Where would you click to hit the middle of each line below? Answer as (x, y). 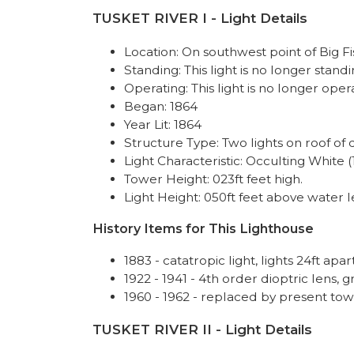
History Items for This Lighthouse (203, 228)
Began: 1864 (161, 106)
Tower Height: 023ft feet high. (213, 179)
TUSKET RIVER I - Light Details (200, 18)
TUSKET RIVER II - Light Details (202, 330)
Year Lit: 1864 (163, 124)
